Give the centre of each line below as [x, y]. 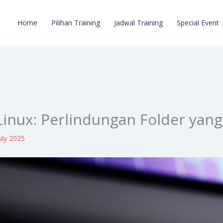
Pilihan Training [76, 22]
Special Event [198, 22]
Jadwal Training [138, 22]
